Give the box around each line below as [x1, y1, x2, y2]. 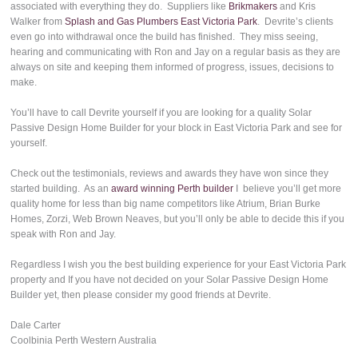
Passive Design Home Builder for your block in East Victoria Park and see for [10, 122, 343, 134]
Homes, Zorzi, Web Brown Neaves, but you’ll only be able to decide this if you [10, 213, 345, 225]
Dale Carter [10, 320, 62, 332]
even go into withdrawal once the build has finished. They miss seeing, [10, 31, 319, 43]
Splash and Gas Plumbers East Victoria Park [65, 16, 258, 28]
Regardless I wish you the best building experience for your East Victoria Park [10, 259, 347, 271]
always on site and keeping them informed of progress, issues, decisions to [10, 62, 335, 74]
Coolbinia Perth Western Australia [10, 335, 157, 347]
